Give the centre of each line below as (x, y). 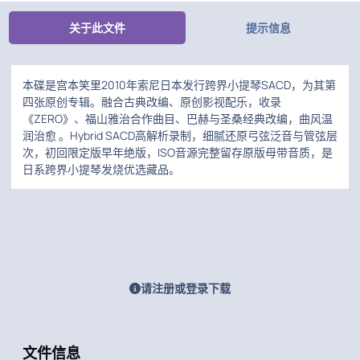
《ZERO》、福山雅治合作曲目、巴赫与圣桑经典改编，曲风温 (178, 119)
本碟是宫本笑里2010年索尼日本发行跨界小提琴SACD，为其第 (179, 85)
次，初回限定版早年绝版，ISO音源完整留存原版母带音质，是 (178, 153)
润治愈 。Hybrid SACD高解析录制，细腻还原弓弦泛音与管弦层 (180, 136)
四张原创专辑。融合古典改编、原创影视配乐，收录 (152, 102)
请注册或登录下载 (186, 288)
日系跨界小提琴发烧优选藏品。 (101, 170)
